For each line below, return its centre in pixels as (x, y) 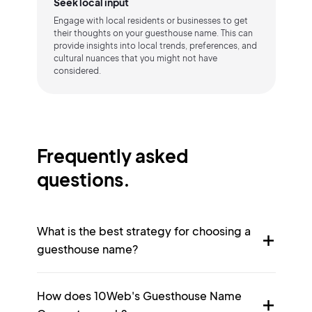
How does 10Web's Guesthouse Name (139, 296)
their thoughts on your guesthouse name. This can (153, 33)
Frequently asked (112, 156)
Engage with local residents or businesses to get (150, 21)
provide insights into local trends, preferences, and (155, 46)
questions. (83, 179)
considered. (77, 71)
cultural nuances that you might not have (135, 58)
